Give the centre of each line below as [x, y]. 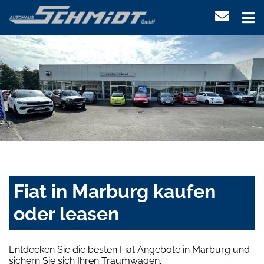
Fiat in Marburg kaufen [115, 192]
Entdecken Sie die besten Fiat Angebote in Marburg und [129, 250]
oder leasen [66, 214]
